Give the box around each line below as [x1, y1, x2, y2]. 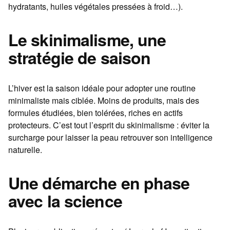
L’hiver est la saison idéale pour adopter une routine [8, 82, 196, 94]
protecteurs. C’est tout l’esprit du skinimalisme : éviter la [8, 119, 209, 131]
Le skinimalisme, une [8, 28, 166, 52]
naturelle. [8, 144, 42, 156]
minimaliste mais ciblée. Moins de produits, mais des [8, 94, 199, 107]
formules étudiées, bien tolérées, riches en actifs [8, 107, 183, 119]
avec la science [8, 189, 122, 213]
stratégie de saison [8, 46, 151, 70]
